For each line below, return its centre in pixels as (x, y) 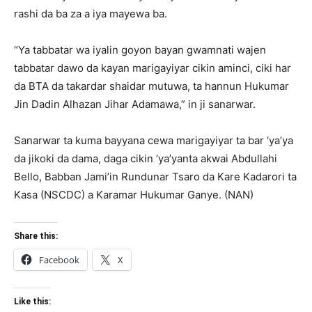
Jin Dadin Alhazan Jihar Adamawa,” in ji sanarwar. (135, 104)
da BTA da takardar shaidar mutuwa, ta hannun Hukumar (151, 86)
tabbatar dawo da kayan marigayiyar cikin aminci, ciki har (153, 68)
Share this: (36, 236)
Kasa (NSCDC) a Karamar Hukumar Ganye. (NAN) (134, 194)
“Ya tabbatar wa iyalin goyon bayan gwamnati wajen (140, 49)
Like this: (32, 301)
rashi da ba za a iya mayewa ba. (91, 13)
